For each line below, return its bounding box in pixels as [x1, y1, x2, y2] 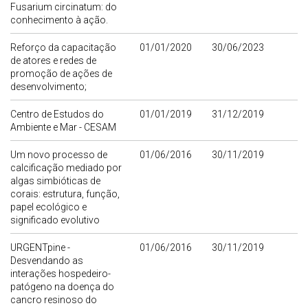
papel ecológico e [10, 201, 87, 213]
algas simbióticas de [10, 175, 100, 187]
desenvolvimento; [10, 81, 87, 93]
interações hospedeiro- [10, 268, 111, 280]
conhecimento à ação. [10, 14, 108, 26]
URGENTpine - [10, 242, 70, 254]
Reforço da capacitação [10, 42, 116, 54]
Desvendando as [10, 255, 83, 267]
